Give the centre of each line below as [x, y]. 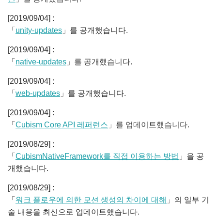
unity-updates [39, 30]
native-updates [41, 62]
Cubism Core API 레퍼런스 [62, 125]
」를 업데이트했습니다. [149, 125]
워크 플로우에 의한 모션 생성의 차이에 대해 [91, 200]
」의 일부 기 [188, 200]
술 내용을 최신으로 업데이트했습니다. [74, 212]
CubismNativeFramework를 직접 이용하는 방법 [97, 156]
